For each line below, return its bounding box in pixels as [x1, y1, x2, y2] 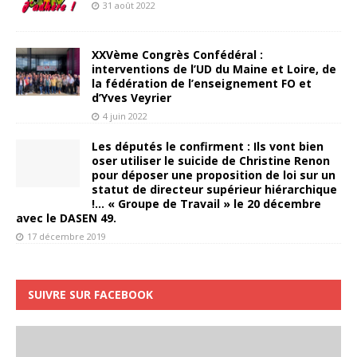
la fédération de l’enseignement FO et [92, 75, 312, 91]
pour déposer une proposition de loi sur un [92, 167, 335, 182]
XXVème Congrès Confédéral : [92, 46, 263, 62]
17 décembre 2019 [27, 229, 106, 242]
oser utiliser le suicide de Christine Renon [92, 152, 330, 168]
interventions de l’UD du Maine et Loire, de [92, 61, 336, 76]
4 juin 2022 [103, 109, 147, 122]
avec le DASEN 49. [16, 210, 116, 226]
